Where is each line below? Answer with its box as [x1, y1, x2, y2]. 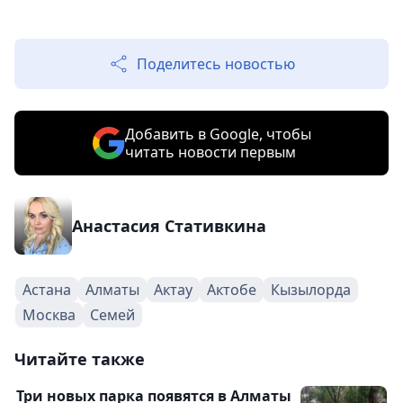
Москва [22, 305, 76, 326]
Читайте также [14, 348, 145, 371]
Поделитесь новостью [137, 54, 295, 75]
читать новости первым [124, 142, 296, 163]
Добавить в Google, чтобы [124, 124, 311, 145]
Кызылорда [271, 280, 351, 300]
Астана [22, 280, 71, 300]
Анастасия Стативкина [72, 215, 266, 237]
